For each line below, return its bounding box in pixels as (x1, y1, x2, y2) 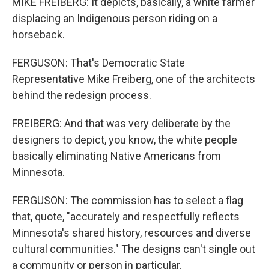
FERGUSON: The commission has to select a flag (12, 194, 243, 207)
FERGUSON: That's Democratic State (12, 56, 185, 70)
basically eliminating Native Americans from (12, 150, 221, 163)
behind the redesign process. (12, 89, 151, 102)
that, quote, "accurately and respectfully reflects (12, 210, 240, 223)
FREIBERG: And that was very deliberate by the (12, 117, 231, 130)
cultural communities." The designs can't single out (12, 243, 255, 256)
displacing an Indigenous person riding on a (12, 12, 217, 25)
